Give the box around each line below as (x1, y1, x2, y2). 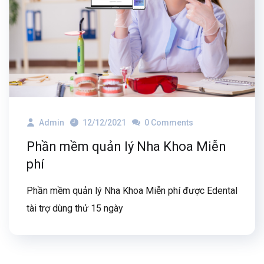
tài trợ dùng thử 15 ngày (27, 202, 123, 214)
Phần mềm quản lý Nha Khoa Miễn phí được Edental (27, 184, 237, 196)
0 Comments (143, 117, 193, 127)
